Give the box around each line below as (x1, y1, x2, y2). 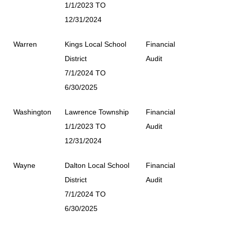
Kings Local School (65, 40, 126, 48)
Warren (13, 40, 37, 48)
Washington (13, 107, 51, 116)
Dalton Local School (65, 161, 129, 169)
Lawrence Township (65, 107, 129, 116)
